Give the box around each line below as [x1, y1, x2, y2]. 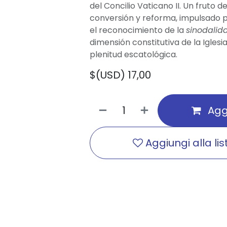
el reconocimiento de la [90, 24, 186, 36]
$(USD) [90, 68, 128, 82]
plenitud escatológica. [90, 49, 177, 60]
